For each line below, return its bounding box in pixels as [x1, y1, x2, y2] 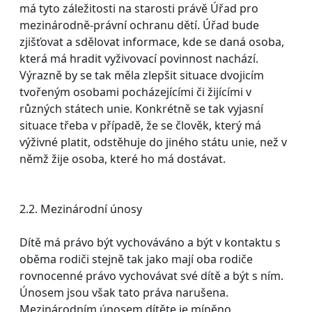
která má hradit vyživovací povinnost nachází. [19, 50, 258, 66]
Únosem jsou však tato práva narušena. [19, 284, 228, 300]
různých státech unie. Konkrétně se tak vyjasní [19, 100, 263, 116]
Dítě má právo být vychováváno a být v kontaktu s [19, 234, 281, 250]
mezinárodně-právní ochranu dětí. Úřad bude [19, 17, 259, 33]
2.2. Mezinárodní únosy [19, 201, 142, 217]
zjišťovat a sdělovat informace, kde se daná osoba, [19, 33, 284, 49]
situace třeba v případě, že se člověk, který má [19, 117, 261, 133]
